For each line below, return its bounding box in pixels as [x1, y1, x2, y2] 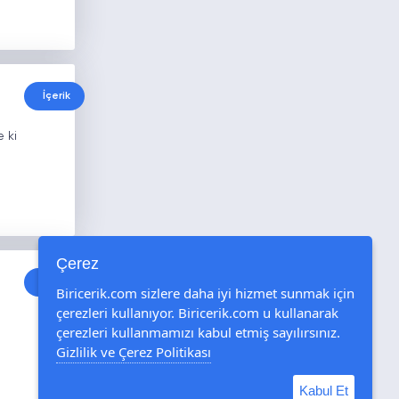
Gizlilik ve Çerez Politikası [56, 343, 211, 361]
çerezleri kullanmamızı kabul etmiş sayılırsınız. [56, 323, 340, 341]
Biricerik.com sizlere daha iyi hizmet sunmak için [56, 284, 354, 302]
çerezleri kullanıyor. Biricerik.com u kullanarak [56, 304, 338, 322]
